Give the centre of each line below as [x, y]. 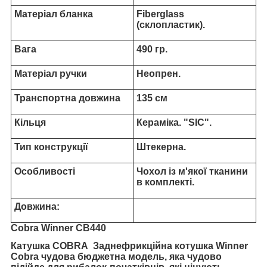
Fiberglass [160, 14]
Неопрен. [160, 74]
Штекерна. [162, 147]
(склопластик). [172, 25]
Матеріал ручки [70, 74]
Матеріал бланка [54, 14]
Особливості [71, 172]
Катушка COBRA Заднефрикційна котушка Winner [129, 246]
